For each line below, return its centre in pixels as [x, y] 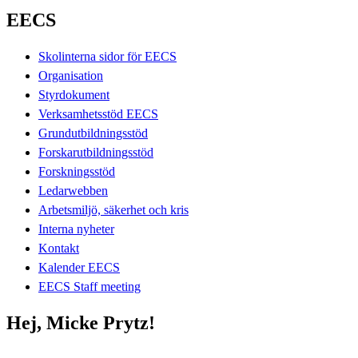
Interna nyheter [76, 229]
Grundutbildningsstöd [93, 133]
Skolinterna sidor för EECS [107, 56]
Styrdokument [74, 94]
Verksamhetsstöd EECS [98, 113]
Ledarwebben [73, 190]
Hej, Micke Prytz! [81, 322]
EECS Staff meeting [89, 286]
